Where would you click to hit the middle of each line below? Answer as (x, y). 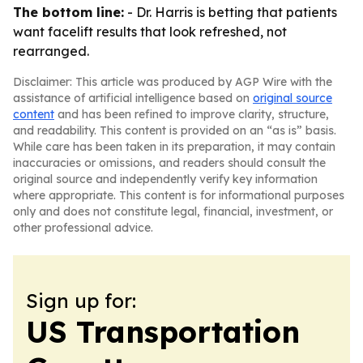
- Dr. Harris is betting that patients (231, 12)
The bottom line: (68, 12)
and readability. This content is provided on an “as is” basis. (175, 130)
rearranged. (51, 51)
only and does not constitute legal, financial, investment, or (173, 211)
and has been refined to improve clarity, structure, (192, 114)
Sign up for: (81, 301)
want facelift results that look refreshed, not (150, 32)
